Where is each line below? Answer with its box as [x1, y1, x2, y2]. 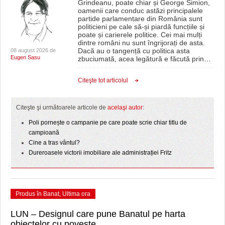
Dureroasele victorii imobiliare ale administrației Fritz [29, 149, 172, 157]
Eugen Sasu [11, 54, 40, 61]
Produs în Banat [16, 190, 59, 198]
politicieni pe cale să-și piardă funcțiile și [77, 23, 204, 31]
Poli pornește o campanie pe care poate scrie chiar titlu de [29, 119, 187, 127]
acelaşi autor [107, 104, 143, 111]
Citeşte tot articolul [77, 76, 128, 84]
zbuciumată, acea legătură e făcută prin [77, 55, 204, 63]
